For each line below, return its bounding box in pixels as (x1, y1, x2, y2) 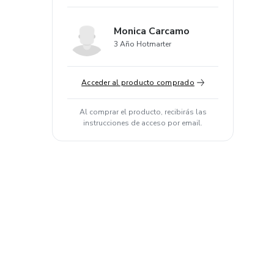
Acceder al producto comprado (81, 78, 194, 87)
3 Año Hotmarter (114, 39, 171, 49)
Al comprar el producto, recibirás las (79, 107, 207, 117)
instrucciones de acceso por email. (83, 118, 202, 128)
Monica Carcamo (114, 24, 190, 38)
